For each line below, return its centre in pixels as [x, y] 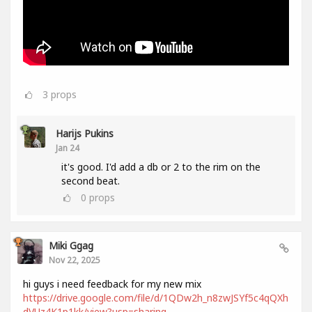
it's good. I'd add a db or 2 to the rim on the [161, 166]
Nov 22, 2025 [75, 259]
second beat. [91, 180]
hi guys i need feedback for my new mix [112, 283]
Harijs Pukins [85, 133]
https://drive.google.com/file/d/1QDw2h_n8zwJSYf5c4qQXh [156, 297]
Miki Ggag [71, 245]
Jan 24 [68, 147]
